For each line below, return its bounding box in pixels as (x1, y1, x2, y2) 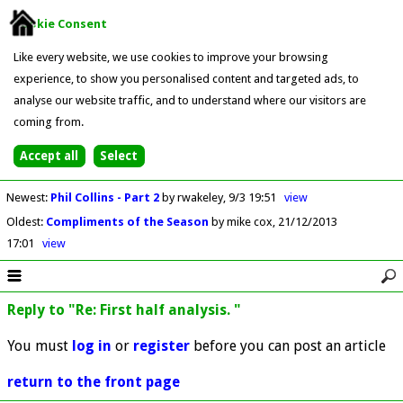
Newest (5, 190, 45, 204)
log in (72, 336, 112, 354)
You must (7, 336, 72, 354)
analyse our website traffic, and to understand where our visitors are (13, 93, 366, 107)
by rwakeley (161, 190, 223, 204)
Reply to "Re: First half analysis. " (7, 300, 241, 318)
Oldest (5, 214, 40, 228)
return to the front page (7, 372, 180, 390)
